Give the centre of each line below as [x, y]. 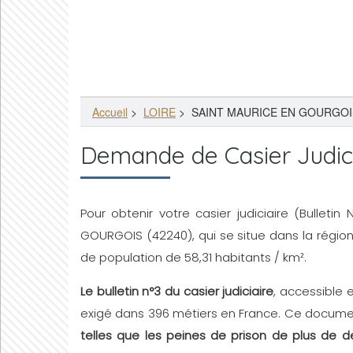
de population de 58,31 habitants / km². [193, 257]
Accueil [110, 112]
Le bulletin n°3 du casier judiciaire [177, 291]
